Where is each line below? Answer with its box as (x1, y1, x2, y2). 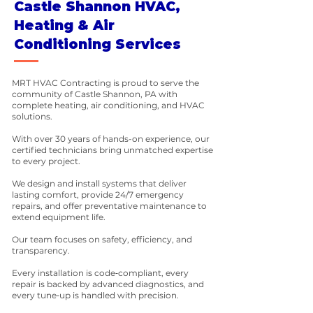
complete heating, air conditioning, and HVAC (12, 100, 205, 110)
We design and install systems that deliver (12, 178, 187, 189)
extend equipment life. (12, 212, 105, 222)
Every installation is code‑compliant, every (12, 268, 189, 278)
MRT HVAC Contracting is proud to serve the (12, 78, 199, 88)
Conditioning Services (14, 36, 181, 52)
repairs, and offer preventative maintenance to (12, 201, 207, 211)
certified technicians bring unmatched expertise (12, 145, 213, 155)
